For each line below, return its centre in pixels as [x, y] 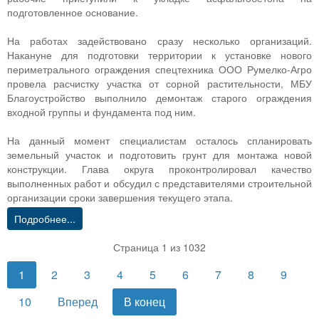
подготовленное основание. [74, 12]
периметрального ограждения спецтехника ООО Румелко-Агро [159, 69]
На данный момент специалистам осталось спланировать [159, 141]
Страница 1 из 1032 [159, 247]
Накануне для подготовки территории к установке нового [159, 55]
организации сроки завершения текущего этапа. [120, 198]
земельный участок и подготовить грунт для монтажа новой [159, 155]
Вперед [78, 302]
